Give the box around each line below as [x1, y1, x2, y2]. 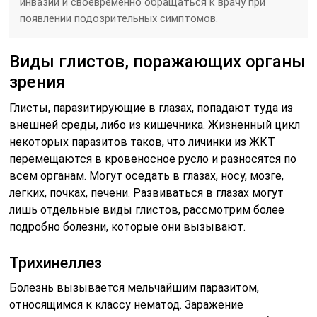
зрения [9, 71, 67, 92]
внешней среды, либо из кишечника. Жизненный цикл [9, 117, 301, 132]
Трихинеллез [9, 253, 103, 272]
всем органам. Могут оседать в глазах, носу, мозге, [9, 168, 284, 183]
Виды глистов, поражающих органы [9, 51, 306, 71]
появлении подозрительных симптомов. [20, 11, 219, 25]
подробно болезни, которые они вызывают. [9, 219, 246, 234]
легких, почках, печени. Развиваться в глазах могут [9, 185, 284, 200]
